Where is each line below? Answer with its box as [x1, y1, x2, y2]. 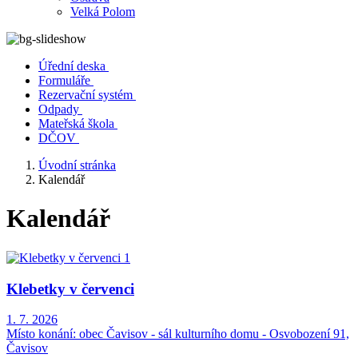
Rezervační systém [38, 88, 133, 101]
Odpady [38, 102, 79, 116]
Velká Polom [70, 5, 135, 18]
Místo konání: [6, 327, 76, 341]
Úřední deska [38, 59, 105, 73]
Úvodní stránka [38, 158, 116, 172]
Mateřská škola [38, 117, 114, 130]
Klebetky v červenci [6, 280, 134, 297]
